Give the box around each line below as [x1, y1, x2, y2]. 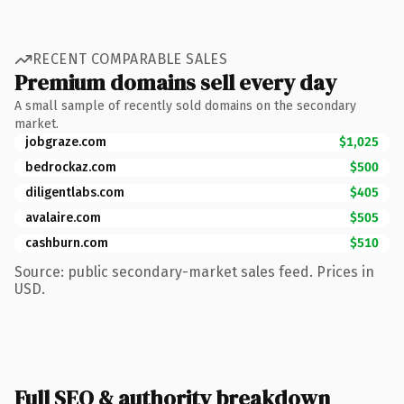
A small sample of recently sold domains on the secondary [14, 97, 356, 114]
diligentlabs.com [25, 184, 124, 200]
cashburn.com [25, 234, 108, 251]
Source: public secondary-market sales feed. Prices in [14, 262, 374, 280]
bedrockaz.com [25, 159, 116, 175]
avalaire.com [25, 209, 101, 225]
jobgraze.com [25, 133, 106, 150]
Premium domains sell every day [14, 67, 336, 97]
